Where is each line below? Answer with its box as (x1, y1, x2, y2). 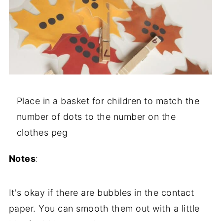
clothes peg (16, 127, 68, 138)
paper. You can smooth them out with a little (8, 203, 200, 214)
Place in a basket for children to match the (16, 96, 200, 107)
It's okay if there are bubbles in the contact (8, 187, 194, 198)
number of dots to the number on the (16, 111, 176, 122)
